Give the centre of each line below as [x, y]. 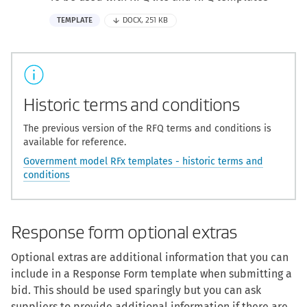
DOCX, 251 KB [146, 21]
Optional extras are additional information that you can [150, 258]
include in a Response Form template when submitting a [151, 274]
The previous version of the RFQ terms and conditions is [147, 129]
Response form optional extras [124, 233]
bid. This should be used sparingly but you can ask [136, 291]
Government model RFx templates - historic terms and [143, 162]
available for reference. [75, 143]
